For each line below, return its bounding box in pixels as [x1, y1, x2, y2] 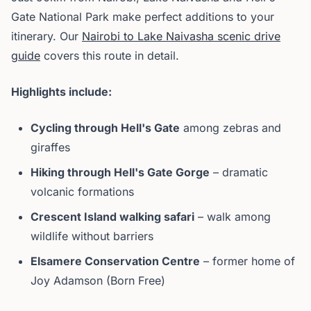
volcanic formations [31, 185, 134, 199]
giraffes [31, 140, 70, 154]
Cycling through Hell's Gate [31, 121, 180, 135]
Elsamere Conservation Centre [31, 254, 200, 268]
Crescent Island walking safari [31, 210, 194, 224]
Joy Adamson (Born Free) [31, 274, 165, 287]
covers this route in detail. [40, 49, 179, 62]
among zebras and [180, 121, 281, 135]
